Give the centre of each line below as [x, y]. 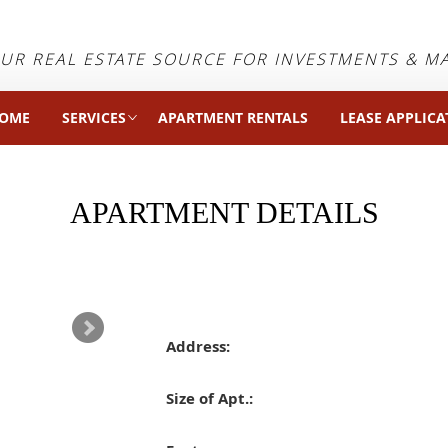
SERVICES [93, 117]
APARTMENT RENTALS [232, 117]
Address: [197, 346]
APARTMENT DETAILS [224, 212]
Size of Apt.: [209, 398]
